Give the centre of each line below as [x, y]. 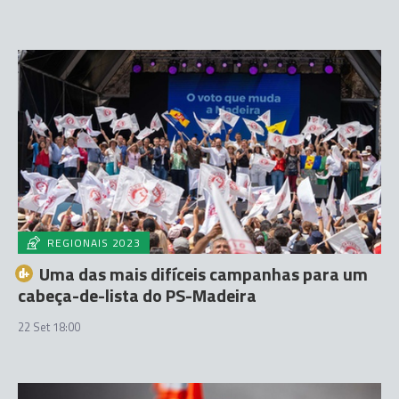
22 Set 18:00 [49, 327]
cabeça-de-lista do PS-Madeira [137, 295]
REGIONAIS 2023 [94, 243]
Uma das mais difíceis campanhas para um [204, 274]
